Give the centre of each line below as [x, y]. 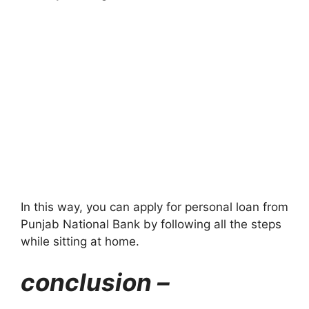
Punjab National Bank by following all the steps [151, 224]
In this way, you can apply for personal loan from [154, 207]
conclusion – [95, 282]
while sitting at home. [80, 241]
